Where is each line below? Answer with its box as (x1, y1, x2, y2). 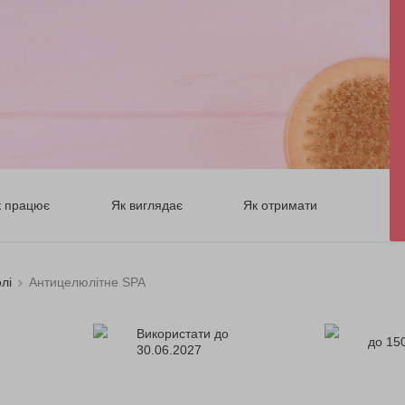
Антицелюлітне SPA (29, 274, 146, 289)
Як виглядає (110, 197, 183, 212)
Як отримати (242, 197, 317, 212)
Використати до (136, 325, 229, 341)
